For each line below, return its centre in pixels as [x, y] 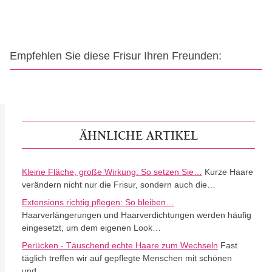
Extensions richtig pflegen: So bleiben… [98, 202]
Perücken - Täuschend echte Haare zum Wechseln [120, 245]
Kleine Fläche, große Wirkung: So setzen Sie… [112, 172]
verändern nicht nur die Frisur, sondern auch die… [119, 185]
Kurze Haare [228, 172]
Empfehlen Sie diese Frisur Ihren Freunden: [116, 56]
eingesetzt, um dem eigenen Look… [91, 228]
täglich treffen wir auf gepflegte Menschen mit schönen [127, 258]
